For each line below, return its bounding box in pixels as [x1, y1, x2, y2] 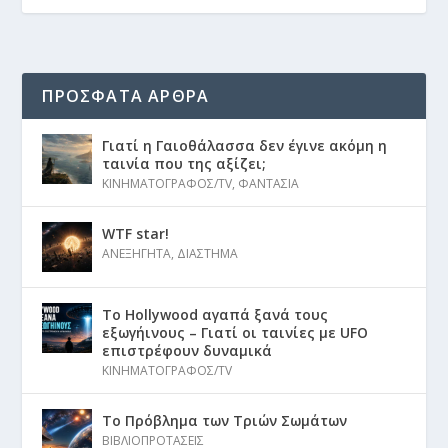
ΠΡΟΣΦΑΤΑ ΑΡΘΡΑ [42, 85, 210, 108]
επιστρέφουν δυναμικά [102, 341, 273, 361]
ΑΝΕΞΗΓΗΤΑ [102, 245, 172, 263]
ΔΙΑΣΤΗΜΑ [177, 245, 239, 263]
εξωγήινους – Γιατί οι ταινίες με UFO [102, 323, 369, 343]
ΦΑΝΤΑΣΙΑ [238, 175, 300, 193]
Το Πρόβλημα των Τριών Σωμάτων [102, 411, 348, 431]
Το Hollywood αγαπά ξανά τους [102, 305, 329, 325]
